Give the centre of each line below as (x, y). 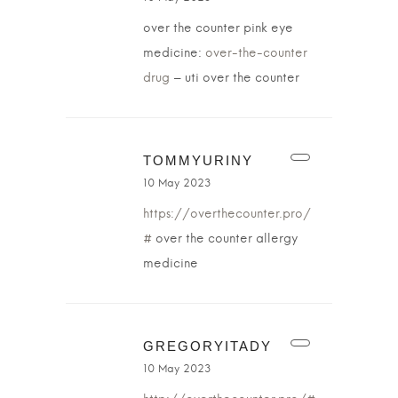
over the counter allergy (225, 239)
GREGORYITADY (207, 346)
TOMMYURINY (198, 160)
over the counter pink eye (218, 28)
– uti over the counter (235, 78)
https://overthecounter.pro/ (227, 214)
